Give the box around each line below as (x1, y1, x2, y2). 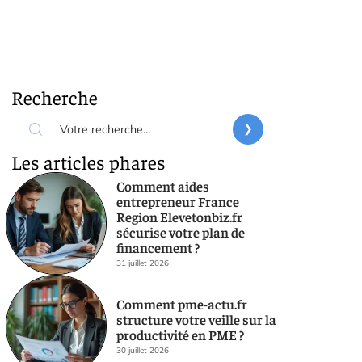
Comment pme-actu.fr (116, 294, 247, 313)
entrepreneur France (116, 192, 239, 210)
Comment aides (116, 176, 209, 195)
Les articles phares (11, 149, 166, 174)
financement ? (116, 238, 200, 256)
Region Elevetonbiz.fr (116, 207, 242, 225)
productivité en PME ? (116, 325, 244, 343)
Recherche (11, 85, 98, 109)
